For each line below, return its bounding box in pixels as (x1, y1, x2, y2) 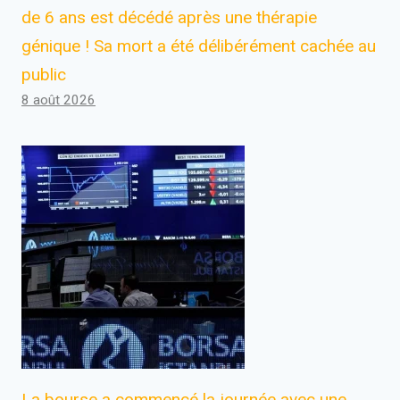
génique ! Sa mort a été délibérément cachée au (21, 35, 376, 56)
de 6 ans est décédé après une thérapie (21, 6, 317, 28)
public (21, 63, 66, 85)
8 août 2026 (21, 91, 96, 108)
